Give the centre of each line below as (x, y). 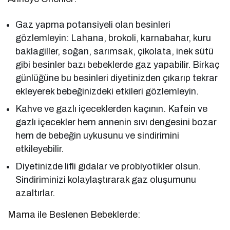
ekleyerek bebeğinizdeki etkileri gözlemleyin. (107, 92)
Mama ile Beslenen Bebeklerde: (74, 215)
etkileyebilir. (40, 149)
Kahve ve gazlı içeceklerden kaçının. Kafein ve (112, 109)
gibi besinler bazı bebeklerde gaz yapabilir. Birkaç (118, 65)
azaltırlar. (35, 193)
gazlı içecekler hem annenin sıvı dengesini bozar (116, 122)
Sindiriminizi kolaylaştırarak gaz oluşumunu (106, 180)
